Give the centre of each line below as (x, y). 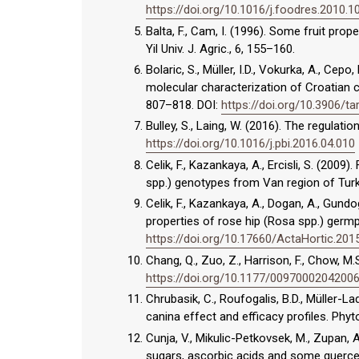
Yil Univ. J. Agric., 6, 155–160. (220, 48)
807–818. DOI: (184, 105)
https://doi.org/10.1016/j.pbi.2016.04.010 (250, 144)
